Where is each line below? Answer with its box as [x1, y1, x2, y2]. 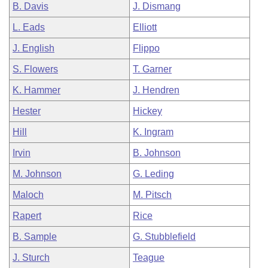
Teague [133, 252, 165, 263]
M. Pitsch [133, 190, 172, 200]
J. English [13, 43, 54, 53]
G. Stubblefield [133, 232, 196, 242]
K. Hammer [13, 85, 60, 95]
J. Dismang [133, 1, 181, 11]
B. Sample [13, 232, 57, 242]
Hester [13, 106, 41, 116]
